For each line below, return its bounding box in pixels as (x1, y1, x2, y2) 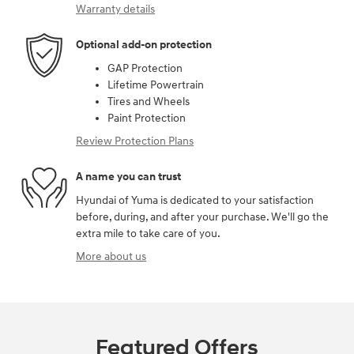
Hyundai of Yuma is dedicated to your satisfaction (76, 193, 314, 207)
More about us (76, 249, 146, 263)
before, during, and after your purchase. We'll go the (76, 209, 329, 224)
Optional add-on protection (76, 38, 212, 52)
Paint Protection (107, 111, 186, 125)
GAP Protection (107, 61, 183, 75)
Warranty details (76, 2, 155, 16)
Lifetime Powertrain (107, 77, 204, 92)
